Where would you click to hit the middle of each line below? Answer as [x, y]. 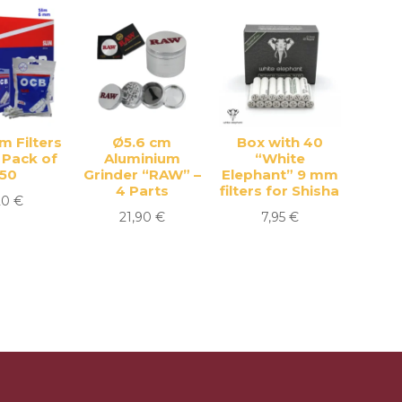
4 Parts [142, 190]
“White [280, 158]
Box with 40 [280, 142]
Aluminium [142, 158]
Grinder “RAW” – [142, 174]
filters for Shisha [280, 190]
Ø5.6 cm [142, 142]
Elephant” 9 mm [280, 174]
